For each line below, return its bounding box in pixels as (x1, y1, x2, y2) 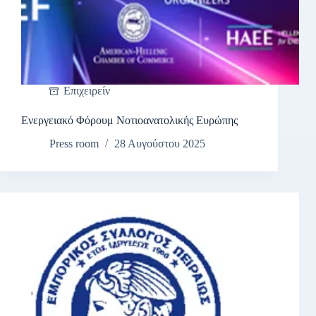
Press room (49, 138, 99, 150)
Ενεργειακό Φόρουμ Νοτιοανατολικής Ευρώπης (21, 114, 238, 127)
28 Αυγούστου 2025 (114, 138, 205, 150)
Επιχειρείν (63, 85, 110, 97)
